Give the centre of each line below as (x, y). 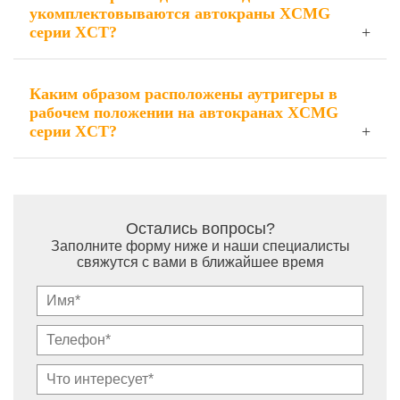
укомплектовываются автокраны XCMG (180, 13)
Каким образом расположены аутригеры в (183, 94)
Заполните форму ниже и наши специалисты (200, 246)
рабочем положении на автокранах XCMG (184, 112)
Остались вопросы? (200, 229)
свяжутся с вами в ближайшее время (200, 262)
